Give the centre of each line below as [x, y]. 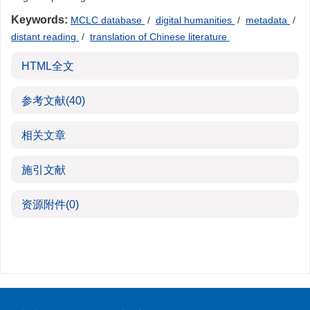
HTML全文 [48, 66]
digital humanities [195, 20]
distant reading [45, 37]
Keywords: [39, 20]
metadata [268, 20]
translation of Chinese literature [160, 37]
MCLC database [108, 20]
